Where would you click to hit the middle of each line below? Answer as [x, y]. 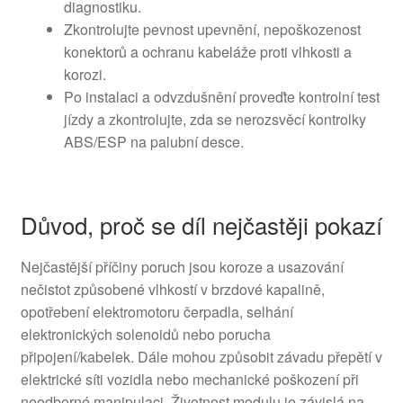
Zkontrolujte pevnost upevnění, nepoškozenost [212, 30]
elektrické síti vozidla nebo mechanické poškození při [189, 380]
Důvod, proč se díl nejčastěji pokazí [201, 225]
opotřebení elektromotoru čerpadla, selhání [157, 312]
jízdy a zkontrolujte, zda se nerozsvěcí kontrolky [215, 120]
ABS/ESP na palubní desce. [153, 142]
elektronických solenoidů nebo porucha [145, 335]
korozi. [85, 75]
